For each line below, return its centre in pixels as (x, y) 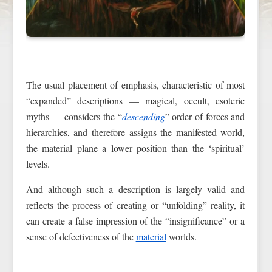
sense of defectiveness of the (81, 237)
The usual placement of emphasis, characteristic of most (135, 85)
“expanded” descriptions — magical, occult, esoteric (135, 101)
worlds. (181, 237)
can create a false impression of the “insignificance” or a (135, 221)
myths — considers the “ (74, 117)
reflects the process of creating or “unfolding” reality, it (135, 205)
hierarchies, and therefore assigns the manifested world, (135, 132)
